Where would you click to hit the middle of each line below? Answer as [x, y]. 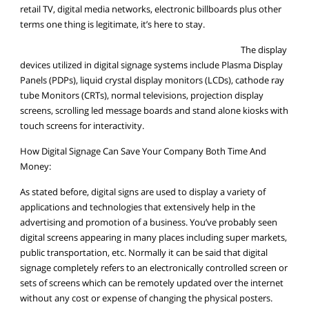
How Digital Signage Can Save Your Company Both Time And [143, 151]
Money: [36, 166]
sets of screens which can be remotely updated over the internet [152, 283]
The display [263, 50]
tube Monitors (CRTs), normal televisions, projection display [142, 95]
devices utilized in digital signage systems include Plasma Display [152, 65]
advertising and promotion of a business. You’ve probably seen [149, 222]
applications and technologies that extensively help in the [138, 207]
